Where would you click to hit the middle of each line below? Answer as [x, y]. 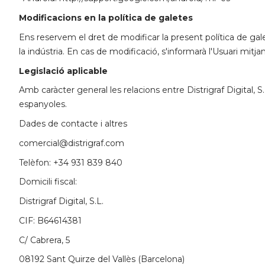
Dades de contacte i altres [73, 124]
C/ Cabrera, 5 [44, 240]
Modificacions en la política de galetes [106, 18]
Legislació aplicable [63, 71]
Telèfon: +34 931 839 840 [71, 162]
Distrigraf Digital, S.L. [61, 201]
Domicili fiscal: [48, 182]
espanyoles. [43, 104]
